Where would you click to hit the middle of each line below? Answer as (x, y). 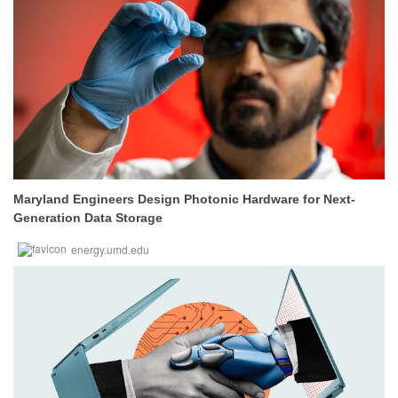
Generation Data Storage (88, 218)
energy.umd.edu (110, 249)
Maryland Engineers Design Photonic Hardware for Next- (184, 199)
